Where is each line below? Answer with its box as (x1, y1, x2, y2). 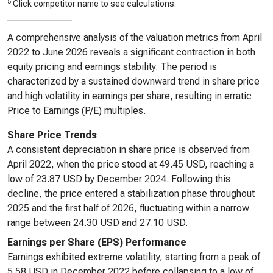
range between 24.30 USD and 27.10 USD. (7, 217, 188, 229)
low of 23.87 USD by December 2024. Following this (7, 173, 230, 185)
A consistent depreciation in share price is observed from (7, 144, 250, 155)
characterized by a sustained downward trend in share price (7, 76, 260, 87)
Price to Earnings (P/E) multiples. (7, 105, 146, 116)
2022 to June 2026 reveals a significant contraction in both (7, 46, 255, 58)
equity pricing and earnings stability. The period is (7, 61, 217, 73)
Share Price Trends (7, 129, 97, 141)
